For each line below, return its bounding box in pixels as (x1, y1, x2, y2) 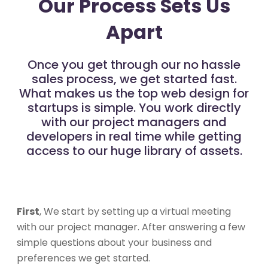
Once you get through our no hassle (28, 56, 240, 73)
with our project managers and (41, 113, 227, 130)
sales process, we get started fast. (31, 70, 237, 87)
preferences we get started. (17, 251, 150, 265)
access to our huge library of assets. (26, 142, 242, 159)
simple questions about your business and (17, 235, 212, 249)
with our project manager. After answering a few (17, 220, 245, 234)
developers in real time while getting (26, 127, 242, 145)
